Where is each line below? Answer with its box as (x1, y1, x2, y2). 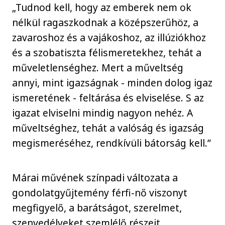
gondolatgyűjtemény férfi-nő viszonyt (12, 185, 188, 199)
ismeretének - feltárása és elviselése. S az (12, 91, 204, 105)
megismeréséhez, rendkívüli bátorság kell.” (12, 136, 211, 150)
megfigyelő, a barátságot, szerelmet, (12, 200, 182, 214)
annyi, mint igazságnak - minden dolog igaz (12, 76, 213, 90)
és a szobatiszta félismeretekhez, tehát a (12, 46, 202, 60)
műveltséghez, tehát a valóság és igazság (12, 121, 204, 135)
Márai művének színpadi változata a (12, 170, 178, 184)
